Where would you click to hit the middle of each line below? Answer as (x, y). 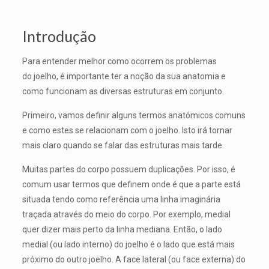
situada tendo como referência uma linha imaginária (121, 199)
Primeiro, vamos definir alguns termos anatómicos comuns (134, 115)
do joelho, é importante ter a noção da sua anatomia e (124, 76)
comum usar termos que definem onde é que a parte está (131, 184)
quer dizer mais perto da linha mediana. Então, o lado (122, 229)
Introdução (59, 36)
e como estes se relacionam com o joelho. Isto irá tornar (127, 130)
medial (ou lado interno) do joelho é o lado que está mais (128, 244)
